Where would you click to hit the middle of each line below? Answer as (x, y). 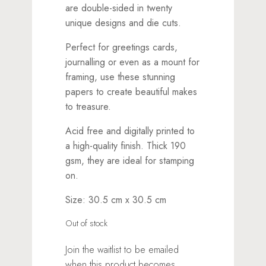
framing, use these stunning (121, 77)
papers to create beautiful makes (132, 91)
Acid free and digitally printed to (130, 131)
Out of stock (87, 223)
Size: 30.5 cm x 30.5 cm (116, 199)
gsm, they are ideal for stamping (130, 160)
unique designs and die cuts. (123, 23)
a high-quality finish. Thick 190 (126, 145)
